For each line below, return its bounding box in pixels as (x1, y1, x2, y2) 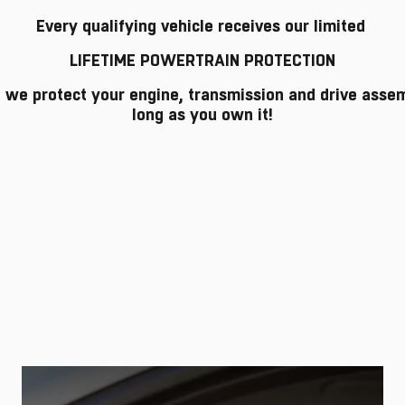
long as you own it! (132, 103, 273, 127)
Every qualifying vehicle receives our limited (35, 14, 370, 38)
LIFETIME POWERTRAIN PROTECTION (65, 49, 335, 72)
